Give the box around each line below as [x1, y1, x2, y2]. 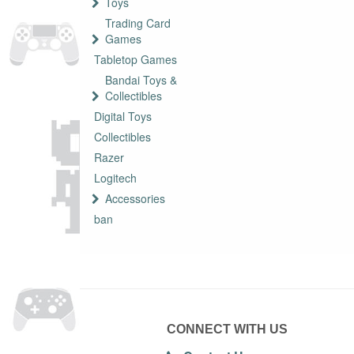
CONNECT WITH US [167, 322, 288, 336]
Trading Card [105, 15, 171, 32]
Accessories [105, 190, 165, 207]
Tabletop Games [94, 51, 177, 68]
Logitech [94, 170, 137, 186]
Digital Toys [94, 108, 152, 125]
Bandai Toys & [105, 72, 177, 88]
